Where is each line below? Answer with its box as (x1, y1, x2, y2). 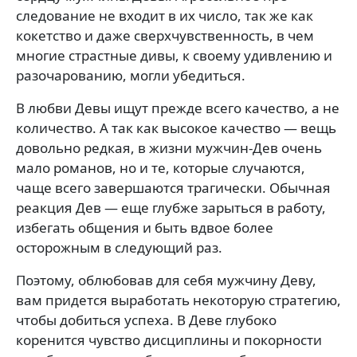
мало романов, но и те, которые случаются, (16, 158, 305, 177)
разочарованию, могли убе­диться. (16, 65, 245, 84)
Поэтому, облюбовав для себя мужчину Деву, (16, 270, 316, 289)
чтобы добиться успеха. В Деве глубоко (16, 310, 277, 329)
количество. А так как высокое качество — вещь (16, 118, 336, 137)
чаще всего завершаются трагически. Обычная (16, 178, 331, 197)
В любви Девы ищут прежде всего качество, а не (16, 98, 339, 117)
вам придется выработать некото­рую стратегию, (16, 290, 341, 309)
